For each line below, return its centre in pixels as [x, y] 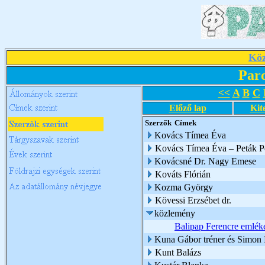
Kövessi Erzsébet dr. [193, 200]
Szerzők [158, 123]
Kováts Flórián [183, 174]
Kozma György [184, 187]
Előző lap [188, 108]
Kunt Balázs [178, 252]
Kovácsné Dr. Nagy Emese [205, 161]
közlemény [175, 213]
